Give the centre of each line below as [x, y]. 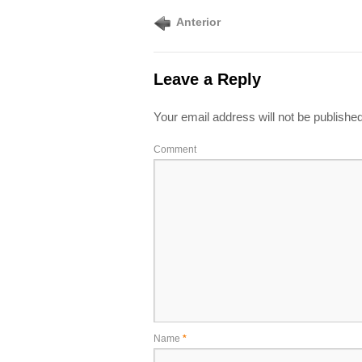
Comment [175, 149]
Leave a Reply [207, 79]
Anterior [198, 22]
